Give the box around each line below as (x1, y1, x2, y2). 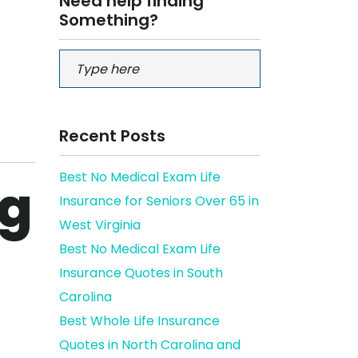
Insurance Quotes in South (58, 264, 223, 282)
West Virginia (58, 216, 141, 234)
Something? (58, 9, 158, 31)
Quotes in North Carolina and (58, 336, 241, 354)
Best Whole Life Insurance (58, 312, 220, 330)
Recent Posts (58, 125, 165, 147)
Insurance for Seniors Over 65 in (58, 192, 259, 210)
